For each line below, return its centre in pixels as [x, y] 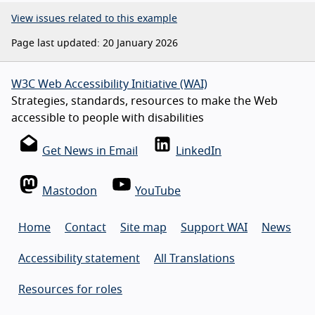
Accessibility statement [79, 259]
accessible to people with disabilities [108, 118]
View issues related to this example [94, 19]
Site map [143, 228]
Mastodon [70, 192]
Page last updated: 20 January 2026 [95, 44]
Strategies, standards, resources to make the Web [144, 102]
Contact [85, 228]
